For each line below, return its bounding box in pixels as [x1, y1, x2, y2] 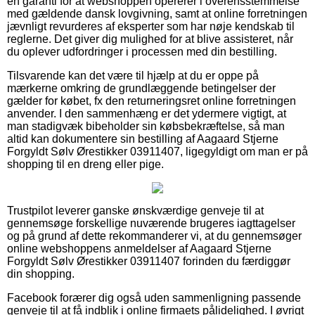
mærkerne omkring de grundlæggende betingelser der [7, 82, 276, 94]
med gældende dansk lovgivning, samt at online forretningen [7, 7, 307, 20]
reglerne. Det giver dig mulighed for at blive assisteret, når [7, 32, 293, 45]
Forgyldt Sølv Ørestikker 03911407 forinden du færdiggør [7, 255, 290, 267]
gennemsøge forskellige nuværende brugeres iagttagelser [7, 217, 295, 229]
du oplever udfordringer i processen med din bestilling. [7, 45, 277, 58]
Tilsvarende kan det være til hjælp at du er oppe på [7, 69, 259, 82]
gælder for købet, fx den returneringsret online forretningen [7, 94, 296, 107]
